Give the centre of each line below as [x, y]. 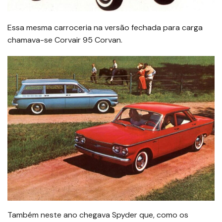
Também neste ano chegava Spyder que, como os [98, 215]
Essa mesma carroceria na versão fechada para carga [105, 28]
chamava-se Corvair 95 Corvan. [65, 40]
